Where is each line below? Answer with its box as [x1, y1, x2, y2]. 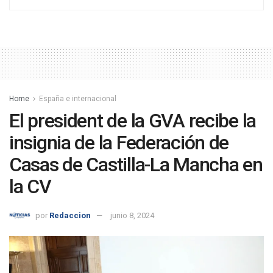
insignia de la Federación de [9, 131, 229, 155]
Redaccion [49, 211, 91, 221]
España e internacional [39, 94, 116, 104]
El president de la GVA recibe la [9, 109, 257, 133]
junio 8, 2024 [110, 211, 154, 221]
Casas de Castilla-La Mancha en [9, 153, 263, 177]
